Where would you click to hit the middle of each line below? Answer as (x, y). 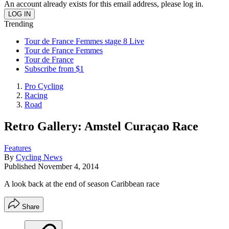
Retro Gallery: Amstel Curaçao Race (101, 126)
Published (21, 166)
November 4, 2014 (68, 166)
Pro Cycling (44, 86)
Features (18, 148)
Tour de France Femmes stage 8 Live (84, 41)
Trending (19, 24)
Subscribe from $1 (54, 69)
